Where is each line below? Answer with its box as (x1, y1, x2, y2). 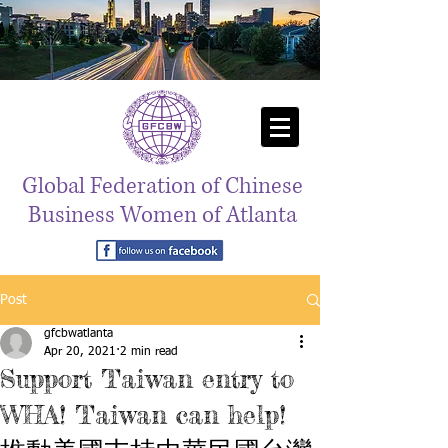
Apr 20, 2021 (44, 346, 116, 358)
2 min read (120, 346, 178, 358)
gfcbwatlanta (44, 328, 113, 340)
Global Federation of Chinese (21, 171, 303, 202)
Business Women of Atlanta (27, 200, 297, 231)
